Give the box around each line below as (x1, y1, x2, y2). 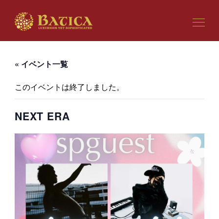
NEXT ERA (15, 109, 70, 124)
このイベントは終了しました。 (15, 83, 124, 92)
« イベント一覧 (15, 58, 68, 69)
